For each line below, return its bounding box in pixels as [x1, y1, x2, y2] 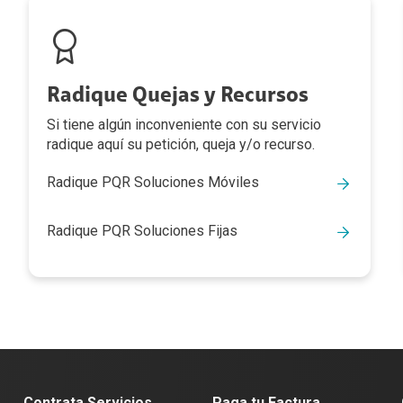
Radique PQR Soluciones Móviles [46, 174, 259, 192]
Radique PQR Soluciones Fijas [46, 222, 237, 240]
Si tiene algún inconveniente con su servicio [46, 116, 321, 134]
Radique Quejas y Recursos [46, 85, 309, 107]
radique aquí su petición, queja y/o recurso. [46, 136, 315, 154]
